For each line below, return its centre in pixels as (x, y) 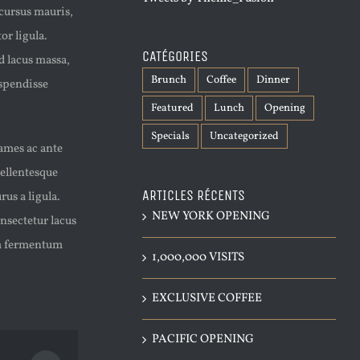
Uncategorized (244, 137)
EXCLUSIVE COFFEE (207, 299)
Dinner (273, 80)
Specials (170, 137)
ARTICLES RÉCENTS (194, 196)
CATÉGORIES (175, 57)
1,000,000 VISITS (198, 258)
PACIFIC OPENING (203, 340)
